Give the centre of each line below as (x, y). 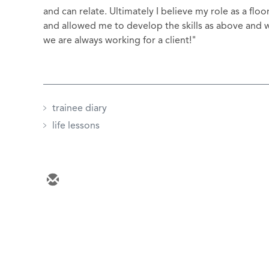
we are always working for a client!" (120, 41)
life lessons (76, 126)
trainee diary (80, 109)
